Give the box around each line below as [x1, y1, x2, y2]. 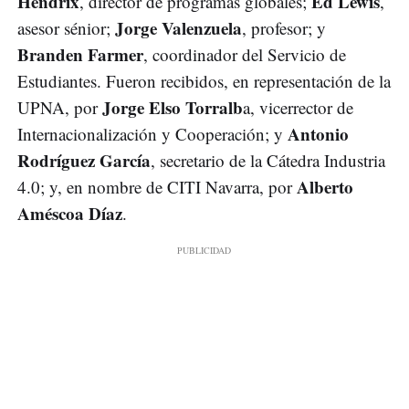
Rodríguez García [17, 147, 151, 173]
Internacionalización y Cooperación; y [17, 121, 288, 145]
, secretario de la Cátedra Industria [151, 148, 385, 172]
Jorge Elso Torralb [102, 94, 243, 120]
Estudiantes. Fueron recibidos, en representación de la [17, 68, 391, 92]
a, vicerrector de [243, 95, 353, 119]
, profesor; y [242, 16, 326, 39]
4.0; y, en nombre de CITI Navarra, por [17, 174, 297, 198]
